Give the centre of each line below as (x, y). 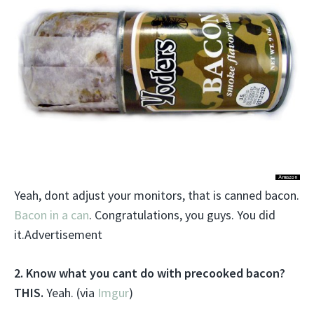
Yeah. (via (70, 293)
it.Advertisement (58, 235)
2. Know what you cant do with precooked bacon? (150, 273)
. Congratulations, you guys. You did (182, 215)
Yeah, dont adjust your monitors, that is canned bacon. (157, 196)
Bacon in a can (52, 215)
